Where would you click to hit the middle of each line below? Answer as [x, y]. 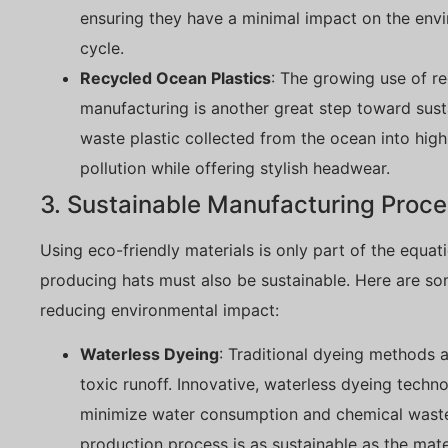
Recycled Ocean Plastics [175, 77]
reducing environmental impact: [159, 309]
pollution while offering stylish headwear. [235, 167]
